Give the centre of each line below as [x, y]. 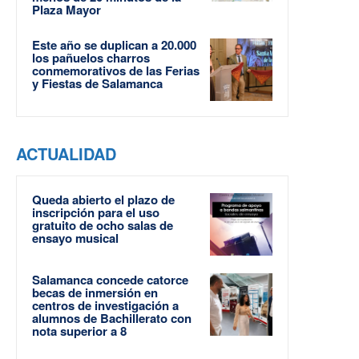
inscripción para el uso [96, 213]
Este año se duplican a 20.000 [114, 45]
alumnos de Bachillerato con [112, 319]
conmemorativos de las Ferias [116, 71]
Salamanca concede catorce [110, 280]
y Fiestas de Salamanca [97, 84]
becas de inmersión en [95, 293]
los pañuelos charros [91, 58]
